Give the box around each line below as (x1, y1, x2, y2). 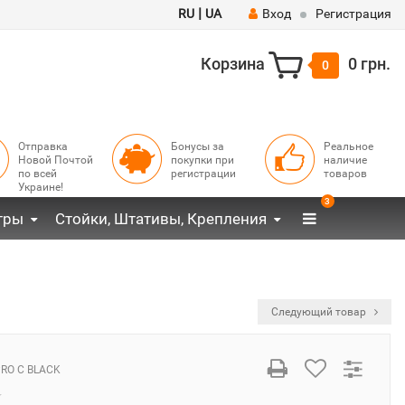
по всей (17, 167, 57, 180)
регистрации (170, 167, 236, 180)
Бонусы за (170, 140, 224, 153)
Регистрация (316, 6, 391, 21)
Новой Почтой (17, 154, 93, 166)
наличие (323, 154, 367, 166)
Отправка (17, 140, 68, 153)
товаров (323, 167, 367, 180)
